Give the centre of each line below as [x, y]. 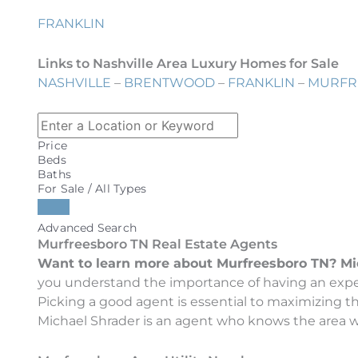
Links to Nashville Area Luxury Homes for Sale [188, 63]
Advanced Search [87, 228]
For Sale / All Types [92, 189]
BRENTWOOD [169, 82]
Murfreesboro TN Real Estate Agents [157, 245]
